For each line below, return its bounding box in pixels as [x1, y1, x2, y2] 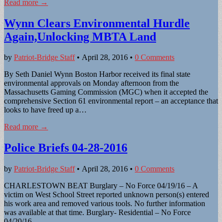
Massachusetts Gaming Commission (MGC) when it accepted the [4, 88, 208, 97]
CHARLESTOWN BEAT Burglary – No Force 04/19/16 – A [4, 181, 198, 190]
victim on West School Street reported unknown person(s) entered [4, 190, 209, 199]
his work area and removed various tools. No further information [4, 199, 205, 208]
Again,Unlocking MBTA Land [4, 30, 156, 43]
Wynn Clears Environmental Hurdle [4, 16, 190, 30]
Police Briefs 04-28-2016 [4, 141, 127, 155]
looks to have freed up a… [4, 106, 87, 114]
